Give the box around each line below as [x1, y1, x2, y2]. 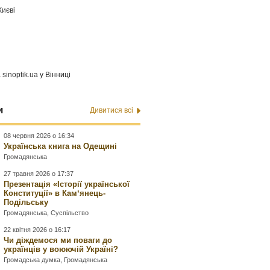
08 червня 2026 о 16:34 [4, 132, 75, 140]
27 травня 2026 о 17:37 [4, 170, 74, 178]
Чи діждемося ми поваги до [4, 236, 113, 245]
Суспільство [51, 209, 89, 217]
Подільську [4, 198, 49, 207]
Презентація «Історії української [4, 180, 130, 189]
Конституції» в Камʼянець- [4, 189, 106, 198]
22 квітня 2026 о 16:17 [4, 226, 71, 234]
